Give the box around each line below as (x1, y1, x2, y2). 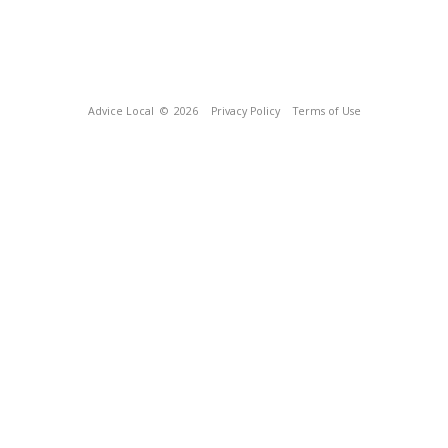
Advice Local (87, 104, 154, 118)
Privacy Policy (210, 104, 280, 118)
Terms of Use (292, 104, 361, 118)
